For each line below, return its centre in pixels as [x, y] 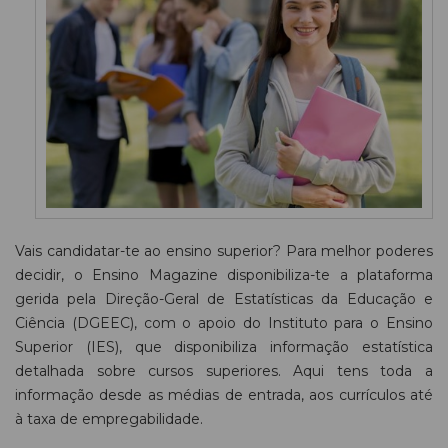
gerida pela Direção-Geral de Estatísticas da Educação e [224, 299]
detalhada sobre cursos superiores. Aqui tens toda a [224, 371]
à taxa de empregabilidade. [109, 419]
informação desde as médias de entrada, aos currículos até [224, 395]
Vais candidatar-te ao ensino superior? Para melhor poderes [224, 251]
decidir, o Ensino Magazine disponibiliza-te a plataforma [224, 275]
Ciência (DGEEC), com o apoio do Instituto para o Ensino [224, 323]
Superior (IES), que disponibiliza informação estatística [224, 347]
